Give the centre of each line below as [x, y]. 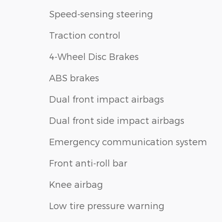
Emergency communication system [128, 142]
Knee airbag [76, 184]
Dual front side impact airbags [117, 120]
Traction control [85, 35]
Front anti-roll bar [88, 163]
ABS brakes [74, 78]
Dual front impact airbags [107, 99]
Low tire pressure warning [107, 206]
